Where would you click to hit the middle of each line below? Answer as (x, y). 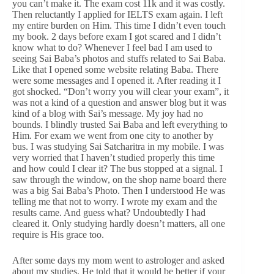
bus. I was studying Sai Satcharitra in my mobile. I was (118, 147)
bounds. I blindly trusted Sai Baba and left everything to (120, 125)
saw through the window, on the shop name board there (119, 180)
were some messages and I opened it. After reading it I (117, 81)
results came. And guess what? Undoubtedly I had (109, 213)
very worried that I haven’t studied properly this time (113, 158)
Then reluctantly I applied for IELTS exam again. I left (117, 15)
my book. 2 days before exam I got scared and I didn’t (117, 37)
